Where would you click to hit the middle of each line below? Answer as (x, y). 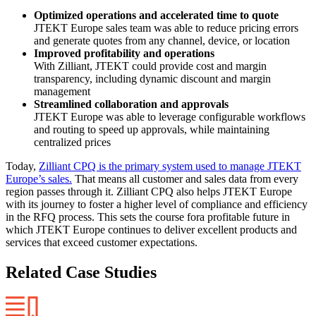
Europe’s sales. (39, 179)
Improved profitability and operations (124, 54)
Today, (22, 166)
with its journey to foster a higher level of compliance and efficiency (157, 205)
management (62, 92)
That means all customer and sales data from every (185, 179)
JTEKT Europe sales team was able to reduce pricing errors (166, 28)
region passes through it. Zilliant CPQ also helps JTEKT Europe (149, 192)
